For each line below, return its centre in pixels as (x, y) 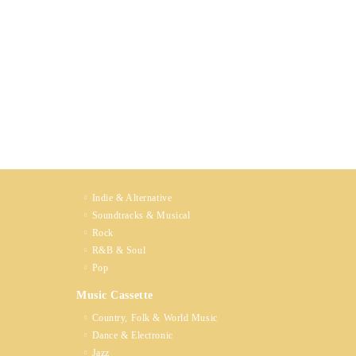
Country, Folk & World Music (155, 318)
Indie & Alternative (132, 198)
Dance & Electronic (132, 335)
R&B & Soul (119, 250)
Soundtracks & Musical (141, 215)
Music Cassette (115, 295)
